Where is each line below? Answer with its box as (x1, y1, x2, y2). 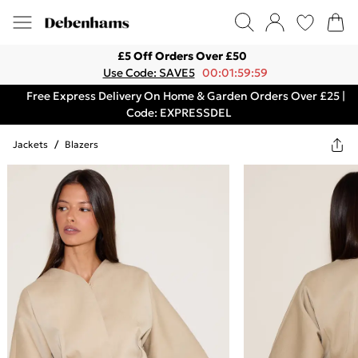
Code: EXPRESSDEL (126, 105, 232, 120)
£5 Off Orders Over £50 (117, 49, 247, 63)
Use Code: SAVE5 (102, 66, 195, 80)
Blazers (65, 138, 98, 150)
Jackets (13, 138, 48, 150)
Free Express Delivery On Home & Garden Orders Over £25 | (26, 89, 345, 103)
